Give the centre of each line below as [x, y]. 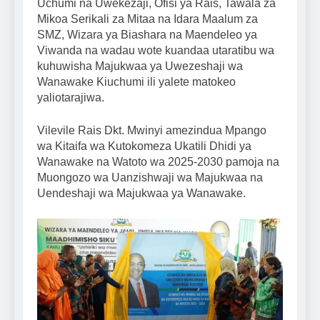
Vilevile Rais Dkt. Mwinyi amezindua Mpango [152, 131]
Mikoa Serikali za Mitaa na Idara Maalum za [147, 19]
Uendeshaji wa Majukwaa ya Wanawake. [141, 194]
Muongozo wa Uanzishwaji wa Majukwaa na [150, 178]
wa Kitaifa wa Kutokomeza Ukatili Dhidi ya [144, 146]
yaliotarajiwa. [71, 98]
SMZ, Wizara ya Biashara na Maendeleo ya [147, 35]
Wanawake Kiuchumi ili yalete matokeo [136, 82]
